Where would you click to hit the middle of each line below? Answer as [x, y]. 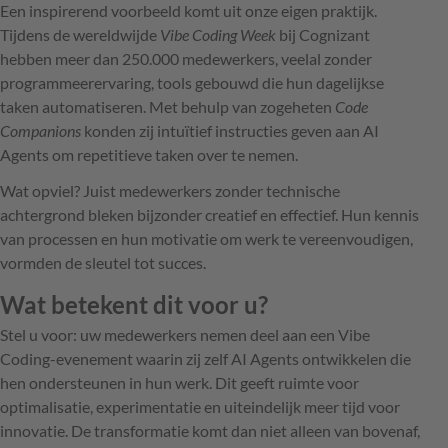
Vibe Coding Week [218, 35]
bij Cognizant [323, 35]
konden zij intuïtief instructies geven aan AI [230, 131]
